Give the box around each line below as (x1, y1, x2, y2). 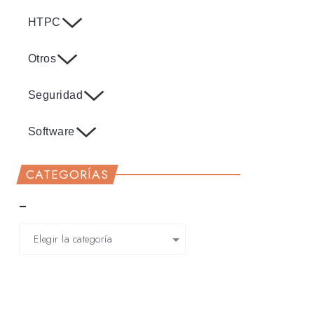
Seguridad (27, 89, 83, 102)
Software (27, 125, 75, 138)
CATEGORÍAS (25, 165, 109, 184)
